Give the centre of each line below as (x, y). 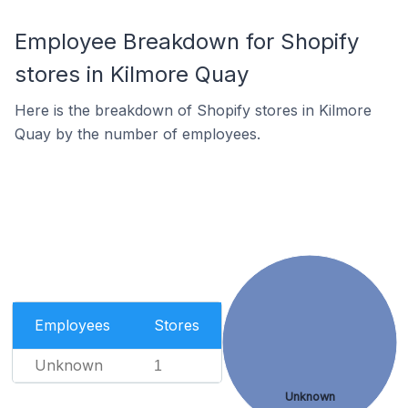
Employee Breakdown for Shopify (187, 41)
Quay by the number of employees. (138, 134)
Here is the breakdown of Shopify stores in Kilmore (193, 110)
